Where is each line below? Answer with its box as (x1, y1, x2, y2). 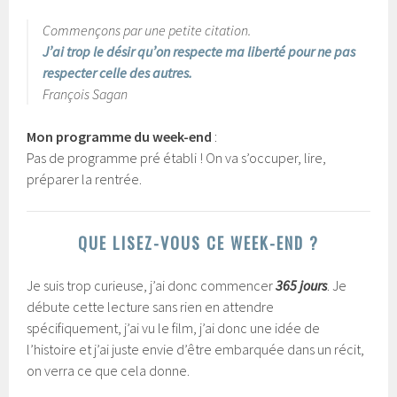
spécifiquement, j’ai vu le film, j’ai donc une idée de (27, 318, 321, 337)
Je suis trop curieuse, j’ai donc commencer (27, 276, 276, 294)
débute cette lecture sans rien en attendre (27, 297, 275, 315)
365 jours (276, 276, 328, 294)
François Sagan (43, 84, 128, 103)
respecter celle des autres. (43, 63, 193, 82)
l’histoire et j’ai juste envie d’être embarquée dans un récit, (27, 339, 365, 358)
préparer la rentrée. (27, 169, 143, 188)
